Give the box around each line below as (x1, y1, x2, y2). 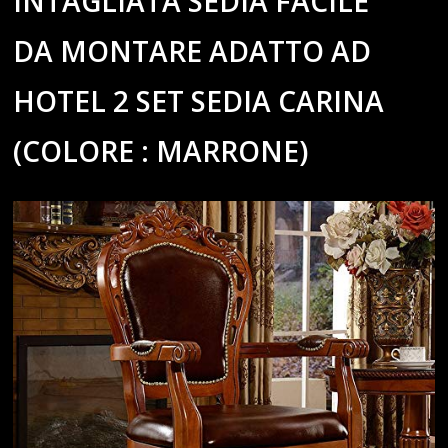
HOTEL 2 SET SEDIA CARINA (13, 81, 385, 120)
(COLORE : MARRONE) (13, 131, 309, 170)
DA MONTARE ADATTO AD (13, 31, 372, 70)
